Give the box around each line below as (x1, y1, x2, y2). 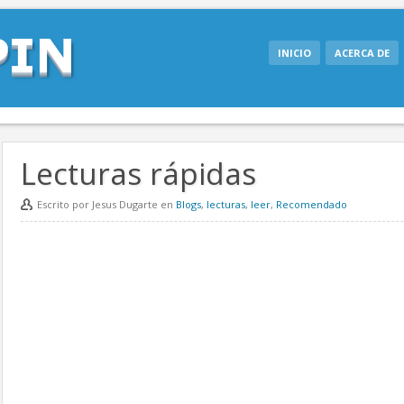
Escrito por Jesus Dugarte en (37, 197, 176, 212)
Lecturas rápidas (21, 153, 256, 195)
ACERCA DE (335, 46, 390, 60)
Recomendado (276, 197, 347, 212)
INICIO (278, 46, 311, 60)
